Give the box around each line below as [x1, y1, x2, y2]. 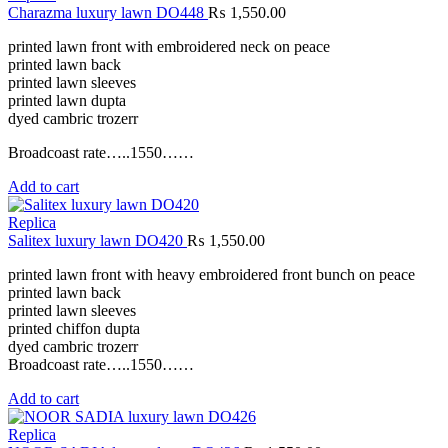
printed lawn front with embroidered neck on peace [8, 38, 330, 56]
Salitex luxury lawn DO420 [8, 232, 187, 250]
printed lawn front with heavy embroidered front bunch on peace [8, 266, 415, 284]
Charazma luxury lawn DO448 [8, 4, 208, 22]
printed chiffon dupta [8, 320, 140, 338]
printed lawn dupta [8, 92, 126, 110]
